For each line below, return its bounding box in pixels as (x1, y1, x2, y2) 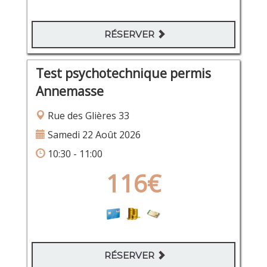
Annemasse (35, 82, 104, 100)
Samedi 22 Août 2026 (45, 128, 141, 141)
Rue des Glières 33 (45, 108, 129, 122)
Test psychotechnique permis (35, 64, 211, 82)
